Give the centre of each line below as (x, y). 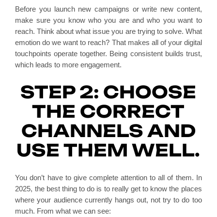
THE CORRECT (108, 111)
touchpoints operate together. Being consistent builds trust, (108, 53)
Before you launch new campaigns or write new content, (108, 9)
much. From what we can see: (63, 211)
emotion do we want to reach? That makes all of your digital (108, 42)
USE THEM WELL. (108, 150)
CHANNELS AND (108, 131)
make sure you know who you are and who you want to (108, 20)
